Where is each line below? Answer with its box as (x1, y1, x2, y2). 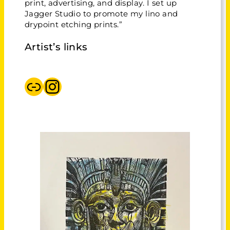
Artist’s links (25, 41, 88, 53)
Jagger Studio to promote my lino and (25, 9, 178, 18)
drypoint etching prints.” (25, 20, 122, 29)
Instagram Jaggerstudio (43, 74, 55, 98)
